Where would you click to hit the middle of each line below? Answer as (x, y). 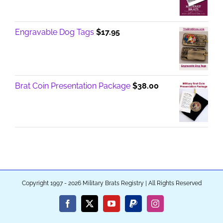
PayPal (144, 207)
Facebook (82, 207)
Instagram (170, 207)
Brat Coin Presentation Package (73, 86)
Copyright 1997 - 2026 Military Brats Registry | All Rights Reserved (111, 183)
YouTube (125, 207)
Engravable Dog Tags (55, 32)
